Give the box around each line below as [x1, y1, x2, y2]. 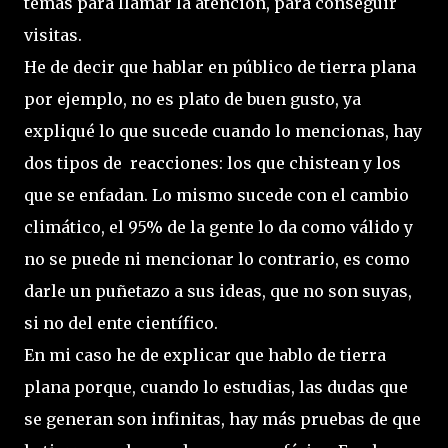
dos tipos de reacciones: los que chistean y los [24, 153, 401, 173]
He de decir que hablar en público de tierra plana [24, 57, 416, 77]
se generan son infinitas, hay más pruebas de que [24, 409, 421, 429]
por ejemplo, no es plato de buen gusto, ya [24, 89, 361, 109]
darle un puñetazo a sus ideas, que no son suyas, [24, 281, 412, 301]
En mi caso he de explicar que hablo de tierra [24, 345, 386, 365]
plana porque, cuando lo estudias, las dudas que [24, 377, 408, 397]
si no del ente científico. [24, 313, 218, 333]
